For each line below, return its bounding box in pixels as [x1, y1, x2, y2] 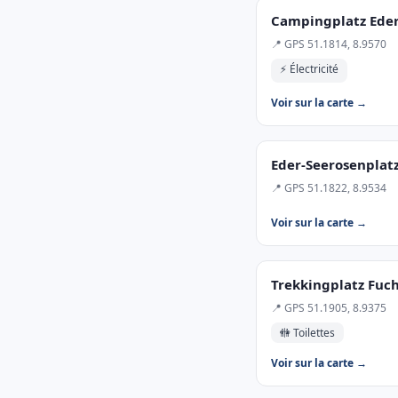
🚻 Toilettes [280, 325, 335, 340]
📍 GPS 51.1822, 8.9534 [271, 180, 386, 195]
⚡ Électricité [280, 61, 338, 76]
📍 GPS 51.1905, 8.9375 [271, 300, 386, 315]
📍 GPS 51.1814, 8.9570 [271, 36, 386, 52]
